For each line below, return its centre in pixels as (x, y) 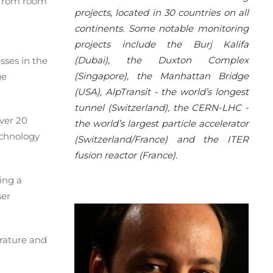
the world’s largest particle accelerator (161, 124)
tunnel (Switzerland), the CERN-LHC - (161, 108)
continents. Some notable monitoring (161, 29)
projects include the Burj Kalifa (161, 44)
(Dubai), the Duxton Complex (161, 60)
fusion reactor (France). (126, 155)
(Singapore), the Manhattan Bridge (161, 76)
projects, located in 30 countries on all (161, 13)
